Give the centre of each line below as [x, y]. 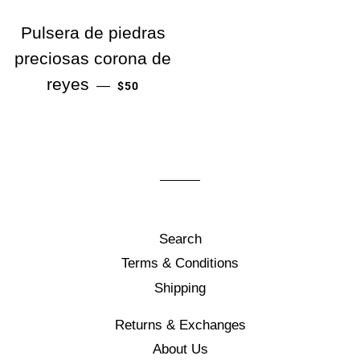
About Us [180, 349]
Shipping [180, 288]
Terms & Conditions [180, 264]
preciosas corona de [93, 58]
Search [180, 239]
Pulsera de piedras [93, 33]
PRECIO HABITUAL [173, 80]
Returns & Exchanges [180, 325]
